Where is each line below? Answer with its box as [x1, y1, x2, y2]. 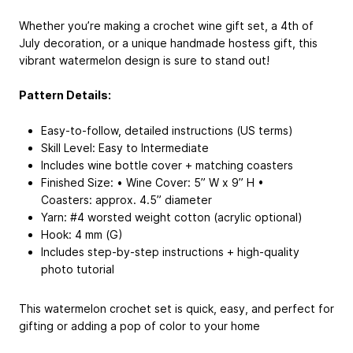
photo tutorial [41, 262, 114, 276]
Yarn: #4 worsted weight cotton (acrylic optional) [41, 210, 303, 224]
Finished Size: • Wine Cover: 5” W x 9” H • [41, 176, 264, 189]
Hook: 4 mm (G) [41, 228, 123, 241]
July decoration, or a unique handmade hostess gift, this [19, 35, 318, 50]
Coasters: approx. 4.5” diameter [41, 193, 212, 206]
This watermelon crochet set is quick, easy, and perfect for [19, 302, 334, 315]
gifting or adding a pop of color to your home [19, 319, 260, 333]
